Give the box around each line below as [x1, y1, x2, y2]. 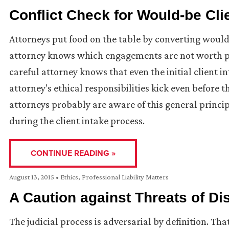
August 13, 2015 [9, 173, 56, 181]
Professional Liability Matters [82, 173, 169, 181]
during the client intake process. [9, 115, 145, 127]
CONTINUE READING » [31, 147, 116, 159]
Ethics [60, 173, 78, 181]
